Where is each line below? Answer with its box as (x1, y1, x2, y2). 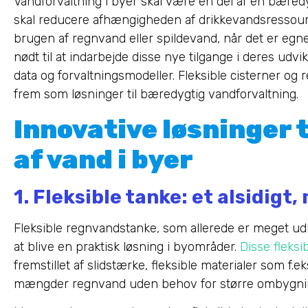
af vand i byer (14, 144, 193, 175)
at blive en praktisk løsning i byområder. (14, 239, 240, 254)
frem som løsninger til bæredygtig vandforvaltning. (14, 87, 298, 102)
